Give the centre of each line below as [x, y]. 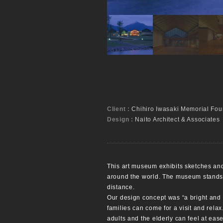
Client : [119, 109]
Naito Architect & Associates [177, 119]
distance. [121, 187]
